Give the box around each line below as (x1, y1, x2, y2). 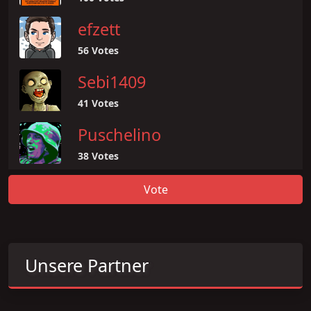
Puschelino (78, 123, 161, 146)
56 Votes (78, 43, 119, 57)
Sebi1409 (78, 70, 146, 93)
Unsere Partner (25, 253, 149, 277)
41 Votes (78, 96, 119, 110)
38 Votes (78, 149, 119, 162)
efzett (78, 17, 120, 40)
